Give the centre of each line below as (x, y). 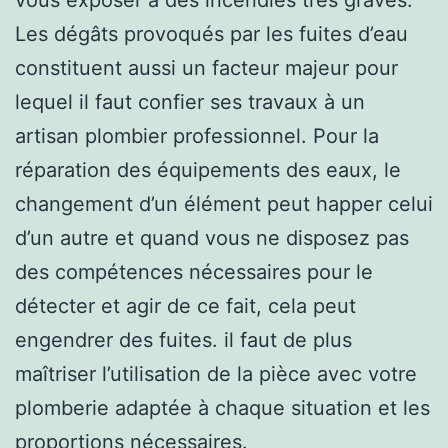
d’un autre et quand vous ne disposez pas (212, 237)
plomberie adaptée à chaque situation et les (222, 407)
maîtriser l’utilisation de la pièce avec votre (216, 373)
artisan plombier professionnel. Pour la (197, 135)
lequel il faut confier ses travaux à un (190, 101)
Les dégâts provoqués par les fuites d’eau (211, 33)
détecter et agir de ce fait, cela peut (185, 305)
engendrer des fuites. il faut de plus (183, 339)
